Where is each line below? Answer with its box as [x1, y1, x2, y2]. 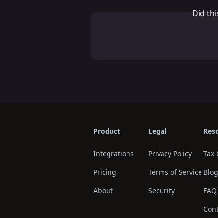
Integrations [93, 148, 134, 158]
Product [93, 126, 120, 136]
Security [148, 185, 175, 195]
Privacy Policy [148, 148, 192, 158]
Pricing [93, 167, 116, 177]
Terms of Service [148, 167, 202, 177]
